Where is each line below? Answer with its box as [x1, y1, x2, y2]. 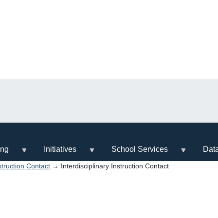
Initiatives [44, 145, 76, 153]
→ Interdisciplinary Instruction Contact [50, 162, 169, 170]
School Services [111, 145, 168, 153]
